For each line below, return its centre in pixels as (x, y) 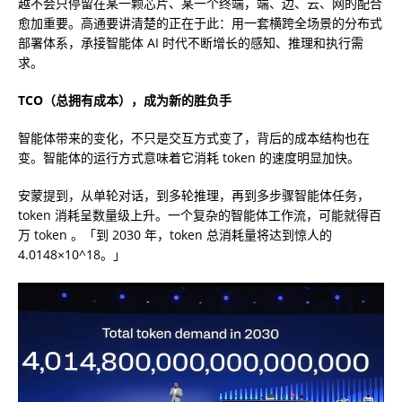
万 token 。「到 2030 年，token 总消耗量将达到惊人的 (175, 234)
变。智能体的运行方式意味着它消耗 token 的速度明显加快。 (189, 157)
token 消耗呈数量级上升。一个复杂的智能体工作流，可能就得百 (200, 214)
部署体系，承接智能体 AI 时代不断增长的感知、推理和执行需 (191, 42)
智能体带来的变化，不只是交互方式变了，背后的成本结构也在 (194, 137)
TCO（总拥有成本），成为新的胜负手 (125, 100)
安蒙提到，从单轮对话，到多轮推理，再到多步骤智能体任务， (194, 195)
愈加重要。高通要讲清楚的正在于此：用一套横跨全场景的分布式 (200, 22)
